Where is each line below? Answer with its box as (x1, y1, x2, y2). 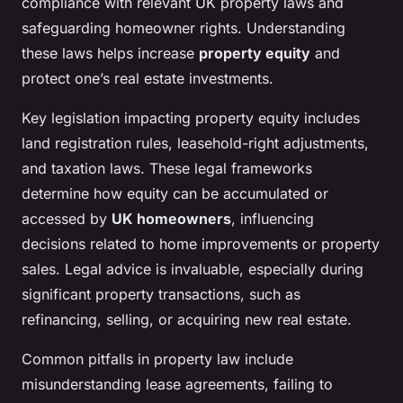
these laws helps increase (22, 44, 199, 63)
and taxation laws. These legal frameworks (22, 159, 312, 178)
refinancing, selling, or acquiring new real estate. (22, 310, 352, 329)
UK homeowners (112, 210, 231, 228)
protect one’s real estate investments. (22, 69, 273, 88)
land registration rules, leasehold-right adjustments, (22, 134, 369, 153)
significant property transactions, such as (22, 285, 300, 304)
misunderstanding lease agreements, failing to (22, 375, 333, 394)
